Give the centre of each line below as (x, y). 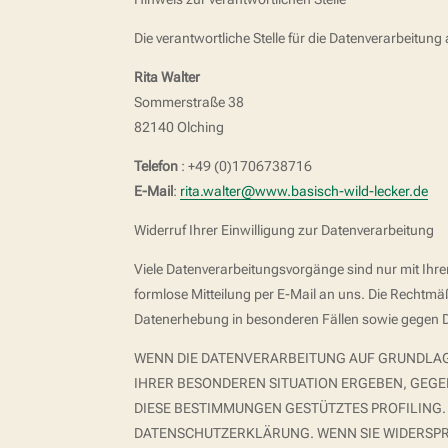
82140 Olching (179, 127)
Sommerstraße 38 (189, 102)
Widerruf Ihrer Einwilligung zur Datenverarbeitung (284, 230)
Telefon (156, 166)
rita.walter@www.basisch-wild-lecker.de (304, 191)
